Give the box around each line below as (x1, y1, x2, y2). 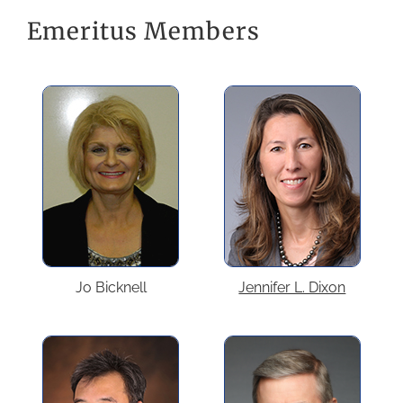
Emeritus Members (26, 15, 260, 46)
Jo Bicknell (75, 278, 147, 296)
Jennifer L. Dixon (238, 278, 346, 296)
